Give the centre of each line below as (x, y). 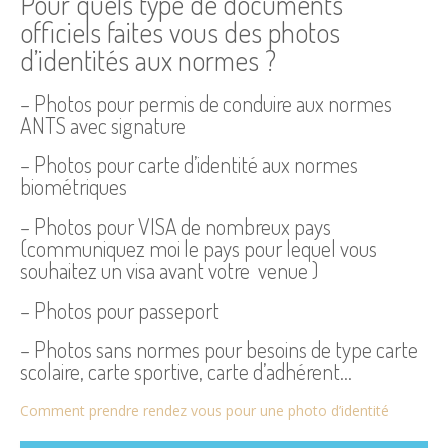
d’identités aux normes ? (151, 59)
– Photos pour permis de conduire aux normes (206, 102)
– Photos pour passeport (119, 309)
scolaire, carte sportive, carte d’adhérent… (186, 371)
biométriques (73, 186)
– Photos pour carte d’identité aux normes (189, 164)
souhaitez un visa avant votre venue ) (169, 269)
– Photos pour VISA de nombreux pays (175, 225)
